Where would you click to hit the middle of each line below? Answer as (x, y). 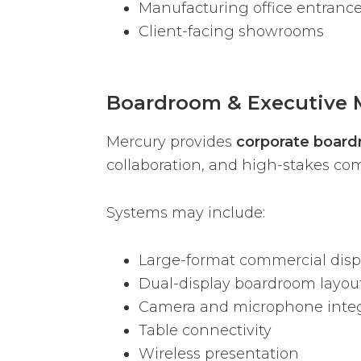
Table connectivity (205, 331)
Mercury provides (171, 142)
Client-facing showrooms (231, 31)
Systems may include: (186, 213)
